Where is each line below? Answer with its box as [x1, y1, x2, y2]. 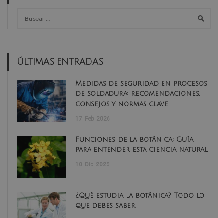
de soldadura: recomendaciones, [75, 90, 200, 98]
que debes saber [75, 202, 135, 210]
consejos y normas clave [75, 100, 168, 108]
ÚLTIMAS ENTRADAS [17, 57, 103, 67]
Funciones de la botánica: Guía [75, 136, 193, 144]
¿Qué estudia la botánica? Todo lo [75, 192, 204, 200]
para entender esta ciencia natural [75, 146, 208, 154]
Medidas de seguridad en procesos [75, 80, 207, 88]
